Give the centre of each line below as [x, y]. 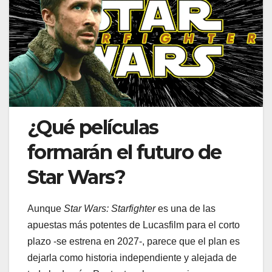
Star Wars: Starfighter [110, 209]
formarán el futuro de [124, 152]
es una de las [185, 209]
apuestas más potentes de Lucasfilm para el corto [134, 225]
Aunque [46, 209]
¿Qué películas [93, 127]
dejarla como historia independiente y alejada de [132, 258]
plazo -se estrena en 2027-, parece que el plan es [134, 242]
